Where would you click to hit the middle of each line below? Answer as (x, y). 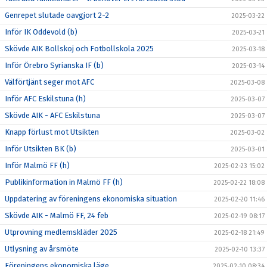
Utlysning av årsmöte (42, 249)
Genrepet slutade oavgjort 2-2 (57, 15)
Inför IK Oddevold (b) (41, 32)
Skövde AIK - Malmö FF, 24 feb (57, 216)
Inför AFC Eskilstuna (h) (45, 99)
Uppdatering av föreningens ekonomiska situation (91, 199)
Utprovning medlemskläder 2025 (61, 232)
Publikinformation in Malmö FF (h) (64, 182)
